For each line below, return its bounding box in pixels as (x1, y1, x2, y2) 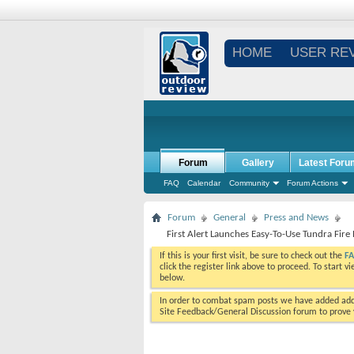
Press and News (264, 213, 329, 223)
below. (160, 273, 185, 283)
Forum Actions (287, 179, 338, 187)
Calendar (187, 179, 220, 187)
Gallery (241, 157, 274, 168)
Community (229, 179, 269, 187)
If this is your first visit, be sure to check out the (160, 251, 345, 261)
